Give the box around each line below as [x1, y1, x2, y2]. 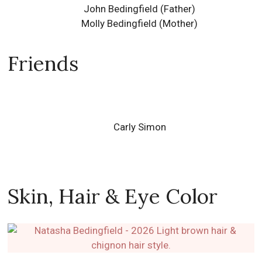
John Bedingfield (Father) [84, 2, 196, 15]
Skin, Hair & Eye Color [8, 182, 218, 209]
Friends [8, 50, 79, 77]
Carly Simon [113, 120, 166, 133]
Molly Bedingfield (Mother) [81, 17, 198, 29]
